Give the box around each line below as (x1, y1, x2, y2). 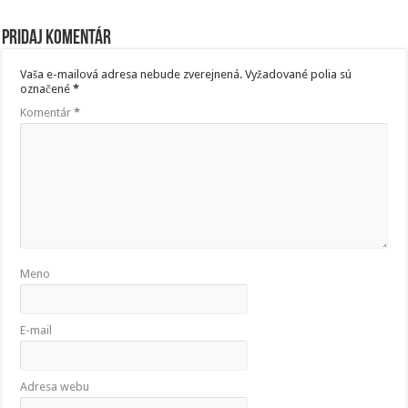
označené (20, 82, 74, 97)
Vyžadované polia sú (245, 67, 352, 82)
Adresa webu (20, 380, 90, 394)
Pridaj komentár (2, 28, 112, 50)
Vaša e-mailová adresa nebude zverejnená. (20, 67, 243, 82)
